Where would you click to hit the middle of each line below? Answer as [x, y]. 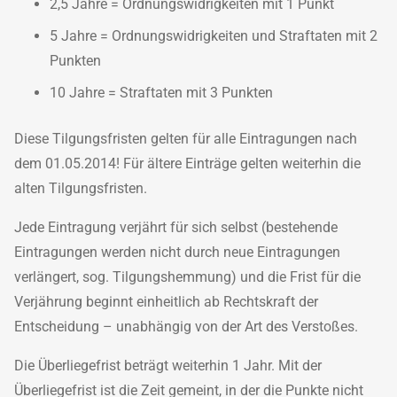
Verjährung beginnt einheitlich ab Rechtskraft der [166, 301]
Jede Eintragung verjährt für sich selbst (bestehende [176, 227]
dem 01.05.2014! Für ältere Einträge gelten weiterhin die [187, 163]
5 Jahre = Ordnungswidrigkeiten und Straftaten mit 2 [214, 35]
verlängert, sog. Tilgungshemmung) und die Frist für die [187, 276]
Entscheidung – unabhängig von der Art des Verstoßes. [186, 326]
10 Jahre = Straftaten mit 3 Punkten [161, 92]
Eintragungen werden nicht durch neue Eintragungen [177, 252]
